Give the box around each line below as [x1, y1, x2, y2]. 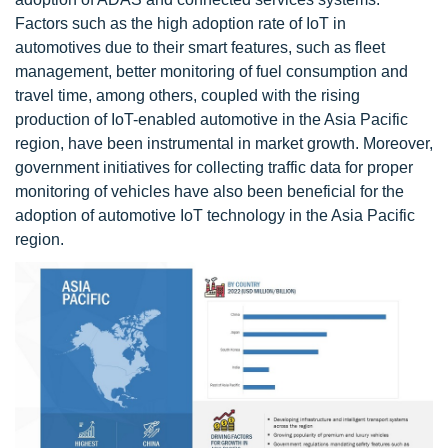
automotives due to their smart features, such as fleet [15, 39, 385, 57]
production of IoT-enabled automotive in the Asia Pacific [15, 111, 408, 129]
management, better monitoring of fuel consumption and [15, 63, 408, 81]
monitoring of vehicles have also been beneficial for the [15, 183, 404, 201]
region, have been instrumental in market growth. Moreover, [15, 135, 433, 153]
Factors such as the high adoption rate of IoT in [15, 15, 346, 33]
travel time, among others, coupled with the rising [15, 87, 360, 105]
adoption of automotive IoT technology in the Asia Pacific [15, 207, 415, 225]
